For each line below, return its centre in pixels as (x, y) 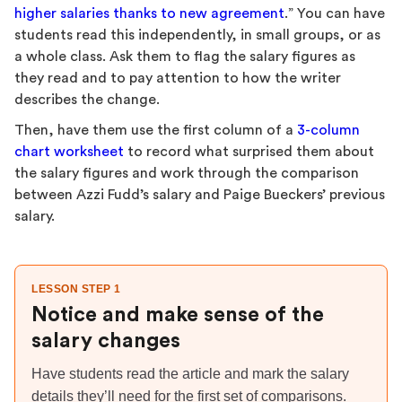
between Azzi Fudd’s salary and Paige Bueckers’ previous (200, 195)
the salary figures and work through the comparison (187, 173)
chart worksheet (69, 152)
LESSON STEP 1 (76, 289)
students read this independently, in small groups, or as (197, 35)
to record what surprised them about (249, 152)
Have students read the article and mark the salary (190, 374)
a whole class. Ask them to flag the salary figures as (185, 57)
